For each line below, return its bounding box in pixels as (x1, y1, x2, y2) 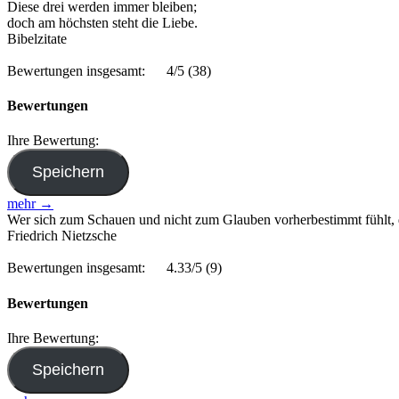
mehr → (7, 196, 53, 212)
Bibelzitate (7, 30, 67, 46)
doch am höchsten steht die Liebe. (7, 14, 198, 30)
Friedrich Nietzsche (7, 228, 117, 244)
